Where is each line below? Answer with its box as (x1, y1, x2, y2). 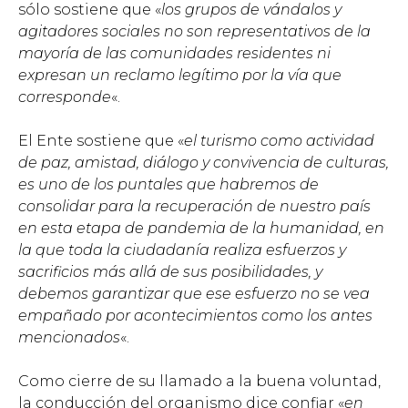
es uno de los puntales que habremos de (18, 176, 319, 194)
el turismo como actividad (184, 132, 374, 150)
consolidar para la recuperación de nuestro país (18, 198, 371, 216)
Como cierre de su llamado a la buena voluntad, (18, 372, 381, 391)
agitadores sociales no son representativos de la (18, 23, 371, 41)
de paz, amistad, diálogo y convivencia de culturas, (18, 154, 389, 172)
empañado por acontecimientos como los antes (18, 307, 372, 325)
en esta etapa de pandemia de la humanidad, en (18, 219, 384, 238)
